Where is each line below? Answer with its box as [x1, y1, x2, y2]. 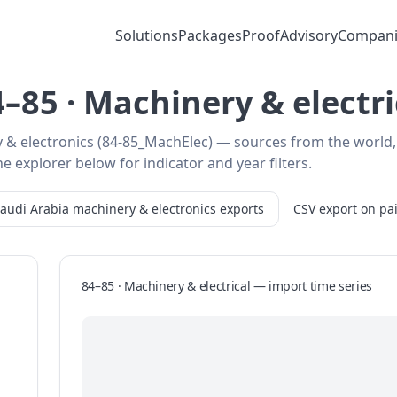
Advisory [280, 26, 338, 45]
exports [220, 200, 264, 217]
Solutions [115, 26, 178, 45]
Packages [178, 26, 242, 45]
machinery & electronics [73, 200, 216, 217]
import [269, 277, 307, 294]
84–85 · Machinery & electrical [81, 277, 251, 294]
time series [307, 277, 372, 294]
